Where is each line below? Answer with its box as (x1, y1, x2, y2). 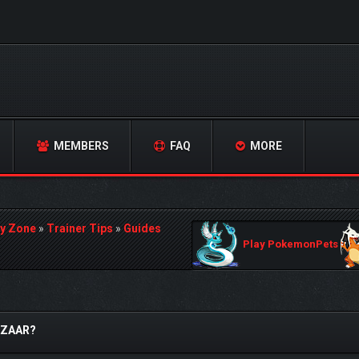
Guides (123, 222, 161, 235)
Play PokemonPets (240, 238, 341, 251)
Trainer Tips (46, 222, 113, 235)
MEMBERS (51, 139, 109, 152)
